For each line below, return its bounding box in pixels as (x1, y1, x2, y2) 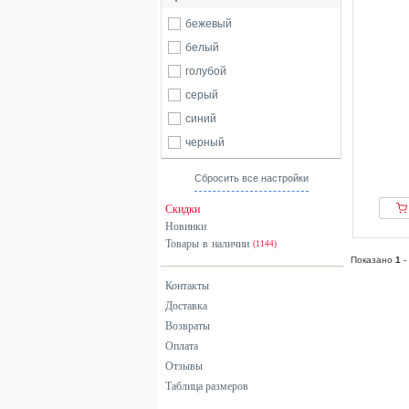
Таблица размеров (165, 380, 248, 393)
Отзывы (165, 360, 203, 372)
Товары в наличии (165, 237, 253, 250)
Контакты (165, 279, 209, 292)
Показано (351, 255, 395, 265)
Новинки (165, 220, 206, 233)
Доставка (165, 299, 207, 312)
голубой (185, 65, 226, 78)
